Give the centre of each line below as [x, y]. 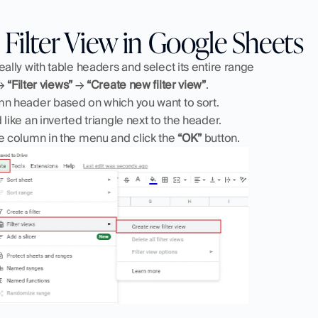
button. [221, 138]
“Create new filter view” [146, 85]
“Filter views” [40, 85]
